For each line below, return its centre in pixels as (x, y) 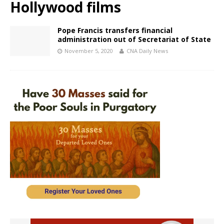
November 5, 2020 (89, 51)
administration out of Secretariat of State (134, 39)
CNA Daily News (147, 51)
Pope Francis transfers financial (115, 30)
